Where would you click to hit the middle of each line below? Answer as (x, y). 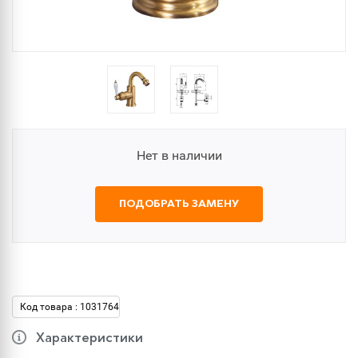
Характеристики (89, 339)
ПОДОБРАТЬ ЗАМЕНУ (179, 204)
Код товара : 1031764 (70, 307)
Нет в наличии (179, 155)
